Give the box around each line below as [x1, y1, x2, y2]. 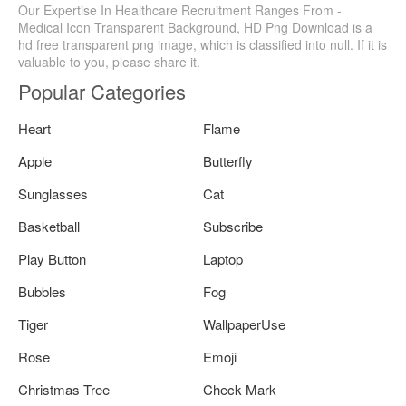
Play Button [18, 248, 86, 268]
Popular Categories [18, 76, 186, 105]
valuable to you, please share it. [18, 52, 200, 71]
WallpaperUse [203, 314, 285, 333]
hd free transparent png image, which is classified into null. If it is [18, 34, 387, 53]
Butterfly [203, 150, 253, 170]
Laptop [203, 248, 243, 268]
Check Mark [203, 379, 276, 399]
